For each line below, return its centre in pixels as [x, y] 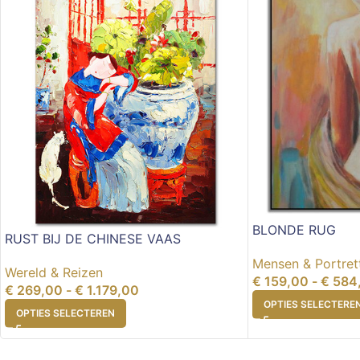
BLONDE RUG [294, 229]
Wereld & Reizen [54, 273]
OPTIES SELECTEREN [65, 313]
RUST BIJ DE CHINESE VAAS [93, 239]
